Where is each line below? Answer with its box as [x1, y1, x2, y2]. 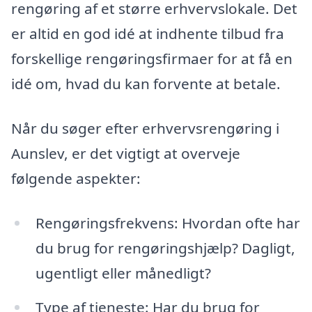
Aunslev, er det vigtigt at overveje [11, 143, 240, 163]
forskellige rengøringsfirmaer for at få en [11, 49, 292, 69]
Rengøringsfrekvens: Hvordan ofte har [35, 212, 300, 233]
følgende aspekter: [11, 168, 141, 188]
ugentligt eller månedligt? [35, 263, 211, 283]
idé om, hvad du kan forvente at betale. [11, 74, 281, 94]
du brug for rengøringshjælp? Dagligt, [35, 237, 295, 258]
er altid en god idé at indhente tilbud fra [11, 24, 284, 44]
